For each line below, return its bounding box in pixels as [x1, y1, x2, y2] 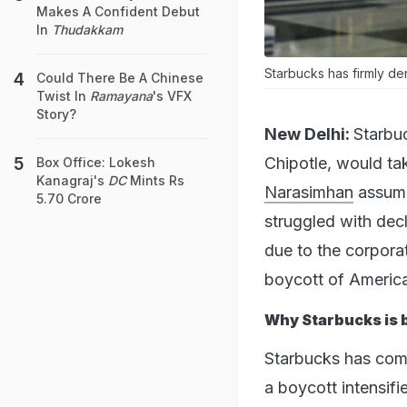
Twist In [36, 88, 90, 104]
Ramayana [90, 88, 153, 104]
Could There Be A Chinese [36, 70, 203, 85]
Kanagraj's [36, 173, 108, 188]
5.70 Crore [36, 191, 102, 206]
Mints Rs [126, 173, 184, 188]
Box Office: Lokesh [36, 154, 155, 170]
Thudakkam [52, 22, 123, 37]
